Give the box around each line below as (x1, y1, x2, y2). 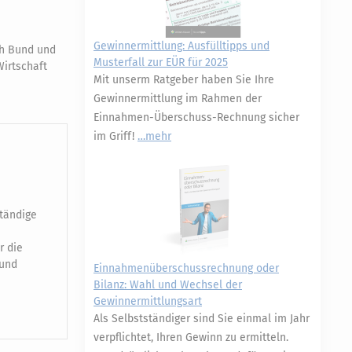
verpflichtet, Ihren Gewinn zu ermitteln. (93, 331, 288, 344)
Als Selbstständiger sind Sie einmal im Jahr (93, 312, 310, 325)
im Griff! (93, 130, 137, 143)
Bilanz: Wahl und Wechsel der (93, 278, 242, 291)
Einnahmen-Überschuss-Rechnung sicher (93, 111, 299, 124)
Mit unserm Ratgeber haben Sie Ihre (93, 73, 274, 86)
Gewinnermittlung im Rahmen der (93, 92, 262, 105)
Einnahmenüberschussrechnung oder (93, 262, 279, 275)
